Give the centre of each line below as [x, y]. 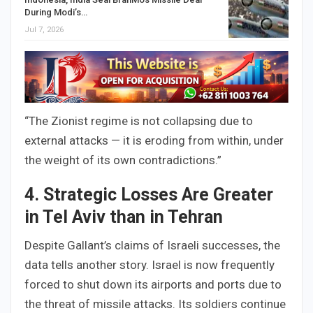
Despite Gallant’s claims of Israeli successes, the [152, 246]
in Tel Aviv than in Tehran [124, 217]
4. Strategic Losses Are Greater [149, 195]
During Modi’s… [56, 12]
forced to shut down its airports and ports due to [153, 285]
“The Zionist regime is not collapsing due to [139, 121]
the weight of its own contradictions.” [123, 160]
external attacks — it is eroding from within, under [154, 141]
